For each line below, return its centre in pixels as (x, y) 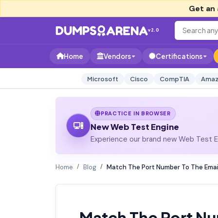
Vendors (117, 56)
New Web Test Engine (135, 127)
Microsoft (102, 79)
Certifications (179, 56)
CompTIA (174, 79)
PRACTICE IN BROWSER (136, 113)
